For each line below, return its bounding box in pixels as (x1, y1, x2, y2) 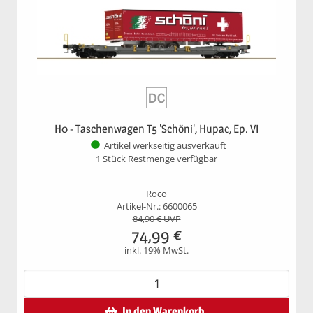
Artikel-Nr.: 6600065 (116, 200, 197, 212)
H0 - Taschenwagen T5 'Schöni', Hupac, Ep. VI (54, 122, 259, 136)
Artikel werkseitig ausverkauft (103, 140, 226, 152)
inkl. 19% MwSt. (124, 244, 189, 256)
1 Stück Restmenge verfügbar (96, 152, 217, 165)
